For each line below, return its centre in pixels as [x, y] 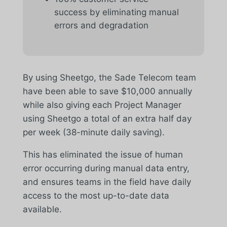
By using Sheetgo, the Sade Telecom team [109, 77]
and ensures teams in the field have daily [107, 182]
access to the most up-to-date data [96, 195]
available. [42, 209]
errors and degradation [101, 25]
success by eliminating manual [116, 12]
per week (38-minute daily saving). [93, 132]
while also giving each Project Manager [102, 105]
